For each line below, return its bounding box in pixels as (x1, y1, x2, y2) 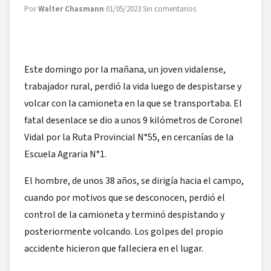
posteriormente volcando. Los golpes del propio (24, 224, 223, 238)
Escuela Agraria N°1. (24, 147, 106, 161)
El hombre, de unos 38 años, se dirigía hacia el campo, (24, 174, 244, 188)
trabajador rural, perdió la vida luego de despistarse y (24, 79, 241, 93)
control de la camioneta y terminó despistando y (24, 207, 224, 221)
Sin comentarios (143, 4, 196, 15)
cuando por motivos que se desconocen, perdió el (24, 191, 225, 204)
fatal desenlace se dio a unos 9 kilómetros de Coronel (24, 113, 243, 127)
